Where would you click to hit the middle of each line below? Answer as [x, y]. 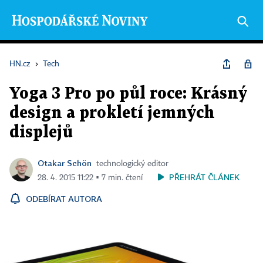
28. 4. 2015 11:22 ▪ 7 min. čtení [90, 178]
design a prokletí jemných [112, 113]
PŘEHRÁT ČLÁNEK [204, 177]
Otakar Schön [65, 163]
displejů [41, 133]
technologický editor [132, 164]
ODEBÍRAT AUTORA [64, 199]
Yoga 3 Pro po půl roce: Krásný [128, 94]
